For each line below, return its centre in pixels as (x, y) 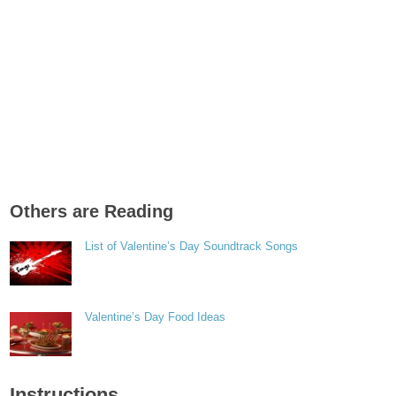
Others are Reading (92, 211)
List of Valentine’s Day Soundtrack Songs (192, 246)
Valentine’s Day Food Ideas (156, 317)
